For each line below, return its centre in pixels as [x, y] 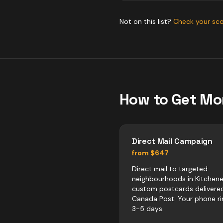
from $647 [150, 153]
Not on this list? [146, 21]
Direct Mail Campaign [172, 141]
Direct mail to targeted [170, 169]
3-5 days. [148, 209]
